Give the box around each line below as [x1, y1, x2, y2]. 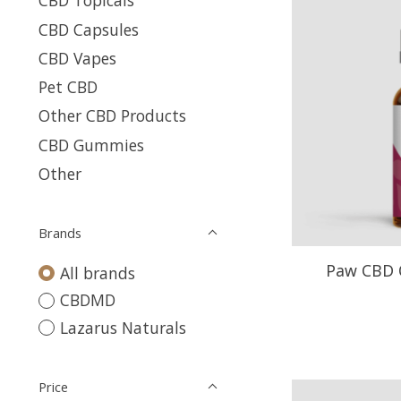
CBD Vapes [38, 47, 116, 69]
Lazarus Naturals [59, 316, 186, 338]
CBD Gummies [38, 133, 144, 156]
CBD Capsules [38, 18, 139, 40]
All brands [59, 261, 135, 284]
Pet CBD [38, 76, 98, 98]
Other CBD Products [38, 105, 186, 127]
